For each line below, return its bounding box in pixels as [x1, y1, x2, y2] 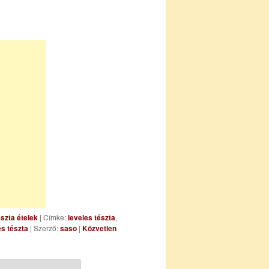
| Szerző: [28, 222, 60, 233]
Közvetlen [82, 222, 116, 234]
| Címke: [38, 211, 68, 222]
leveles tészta [68, 211, 115, 223]
